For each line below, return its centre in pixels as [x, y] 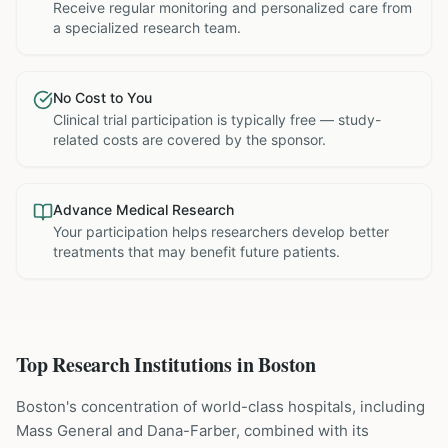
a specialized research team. [147, 27]
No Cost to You [102, 97]
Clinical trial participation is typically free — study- [217, 119]
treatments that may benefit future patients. [196, 251]
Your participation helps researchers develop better [221, 231]
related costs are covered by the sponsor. [189, 139]
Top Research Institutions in [137, 364]
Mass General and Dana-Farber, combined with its [192, 430]
